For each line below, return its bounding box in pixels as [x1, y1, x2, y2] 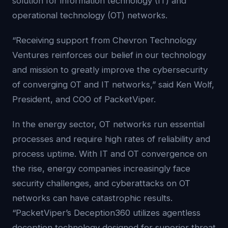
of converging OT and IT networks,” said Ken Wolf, [12, 79, 214, 90]
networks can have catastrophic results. [12, 193, 173, 203]
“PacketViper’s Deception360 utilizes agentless [12, 208, 201, 218]
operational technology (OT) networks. [12, 10, 167, 20]
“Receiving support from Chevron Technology [12, 35, 196, 45]
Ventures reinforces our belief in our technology [12, 50, 206, 60]
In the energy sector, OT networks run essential [12, 119, 205, 129]
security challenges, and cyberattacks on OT [12, 178, 190, 188]
